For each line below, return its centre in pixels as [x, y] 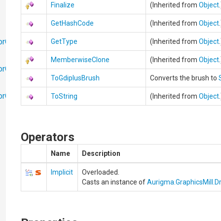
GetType [64, 41]
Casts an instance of [115, 182]
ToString [64, 96]
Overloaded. [101, 172]
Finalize [63, 5]
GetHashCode [73, 23]
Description [101, 153]
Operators [48, 137]
